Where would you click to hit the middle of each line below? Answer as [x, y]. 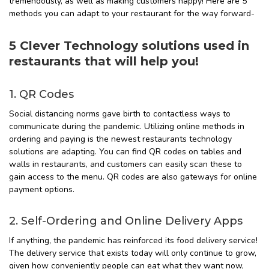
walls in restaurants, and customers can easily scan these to [125, 165]
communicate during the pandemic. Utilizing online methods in [127, 127]
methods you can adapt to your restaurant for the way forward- [132, 14]
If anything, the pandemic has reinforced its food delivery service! [133, 241]
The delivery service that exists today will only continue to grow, [133, 253]
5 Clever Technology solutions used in [129, 46]
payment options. [42, 190]
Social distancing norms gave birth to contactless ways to [120, 114]
